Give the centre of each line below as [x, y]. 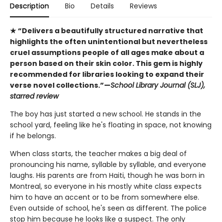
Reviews [143, 6]
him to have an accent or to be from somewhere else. [105, 197]
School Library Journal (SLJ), [158, 85]
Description [29, 6]
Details [102, 6]
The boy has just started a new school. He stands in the [106, 114]
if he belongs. [33, 136]
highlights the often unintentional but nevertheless [109, 42]
